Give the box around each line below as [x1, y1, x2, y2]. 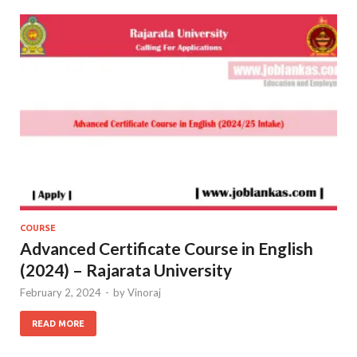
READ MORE [32, 318, 84, 328]
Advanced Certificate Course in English [20, 237, 313, 258]
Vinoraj [127, 285, 161, 299]
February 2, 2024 [20, 285, 101, 299]
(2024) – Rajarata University [20, 259, 232, 280]
